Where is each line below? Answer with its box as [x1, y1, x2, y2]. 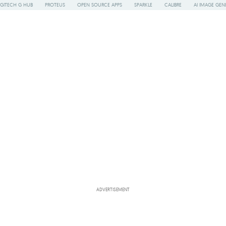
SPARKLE [134, 2, 152, 8]
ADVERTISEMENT [96, 187, 130, 192]
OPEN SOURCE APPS [77, 2, 122, 8]
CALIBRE [164, 2, 182, 8]
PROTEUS [45, 2, 65, 8]
